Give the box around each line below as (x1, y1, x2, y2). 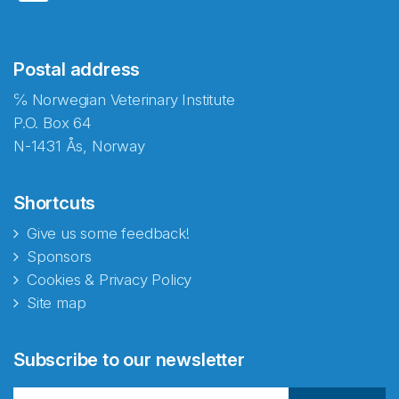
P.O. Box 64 (13, 114, 92, 132)
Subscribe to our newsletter (13, 348, 245, 370)
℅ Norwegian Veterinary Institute (13, 91, 235, 109)
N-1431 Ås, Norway (13, 137, 145, 155)
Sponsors (27, 248, 92, 265)
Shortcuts (13, 191, 96, 214)
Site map (27, 294, 86, 312)
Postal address (13, 58, 141, 80)
